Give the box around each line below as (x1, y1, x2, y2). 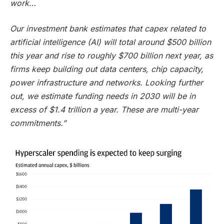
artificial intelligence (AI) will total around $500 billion (10, 37, 211, 47)
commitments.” (10, 118, 66, 128)
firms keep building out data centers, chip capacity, (10, 64, 203, 74)
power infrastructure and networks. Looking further (10, 77, 203, 88)
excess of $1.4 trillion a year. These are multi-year (10, 104, 198, 115)
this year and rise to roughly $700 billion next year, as (10, 50, 213, 61)
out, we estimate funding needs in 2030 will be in (10, 91, 195, 101)
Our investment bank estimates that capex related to (10, 23, 206, 34)
